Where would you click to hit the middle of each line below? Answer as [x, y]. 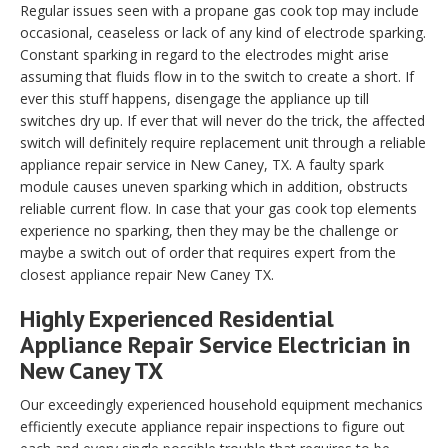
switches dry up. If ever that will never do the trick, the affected [222, 121]
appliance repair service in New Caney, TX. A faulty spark [202, 165]
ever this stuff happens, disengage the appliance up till [194, 99]
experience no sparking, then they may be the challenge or [209, 231]
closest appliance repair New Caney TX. [147, 275]
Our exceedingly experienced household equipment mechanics [221, 405]
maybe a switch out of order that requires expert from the [208, 253]
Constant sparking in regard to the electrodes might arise [204, 55]
